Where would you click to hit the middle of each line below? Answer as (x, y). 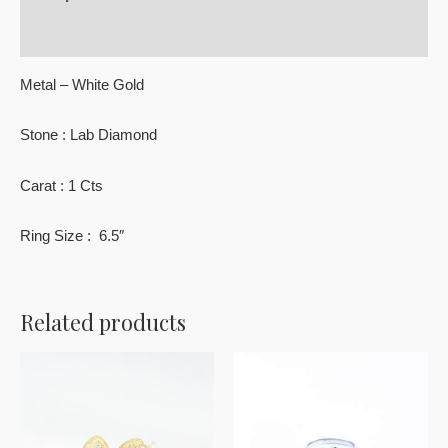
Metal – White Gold (82, 84)
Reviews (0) (60, 36)
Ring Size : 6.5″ (72, 235)
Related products (103, 322)
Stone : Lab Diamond (88, 135)
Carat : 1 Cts (61, 185)
